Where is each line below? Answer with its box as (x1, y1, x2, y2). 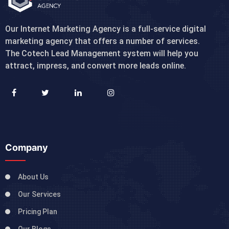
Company (5, 142, 48, 153)
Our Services (18, 190, 61, 199)
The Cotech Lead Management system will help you (5, 48, 198, 58)
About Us (18, 173, 49, 181)
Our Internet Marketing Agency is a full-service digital (5, 24, 206, 34)
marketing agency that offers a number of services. (5, 36, 200, 46)
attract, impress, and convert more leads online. (5, 60, 186, 71)
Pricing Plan (18, 208, 57, 216)
